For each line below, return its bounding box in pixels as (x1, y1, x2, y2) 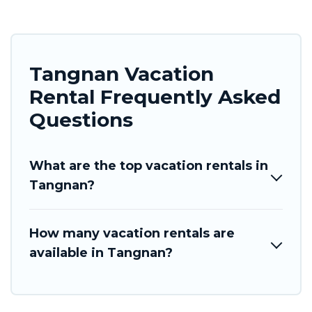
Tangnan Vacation (29, 61, 214, 86)
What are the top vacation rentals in (29, 157, 268, 173)
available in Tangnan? (29, 244, 173, 260)
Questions (29, 107, 133, 132)
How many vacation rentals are (29, 225, 235, 241)
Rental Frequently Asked (29, 84, 281, 109)
